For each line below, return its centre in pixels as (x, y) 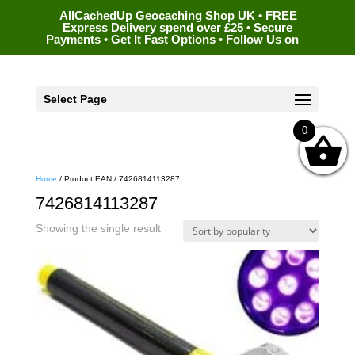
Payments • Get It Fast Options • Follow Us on (172, 40)
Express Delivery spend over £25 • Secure (177, 28)
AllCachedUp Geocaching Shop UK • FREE (178, 16)
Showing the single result (98, 228)
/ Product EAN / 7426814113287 (118, 179)
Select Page (75, 99)
